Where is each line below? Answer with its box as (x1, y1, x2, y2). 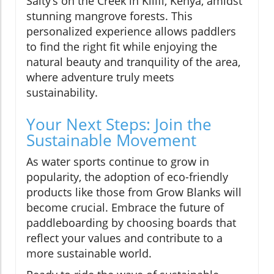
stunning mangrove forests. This (26, 9, 193, 24)
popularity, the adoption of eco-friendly (26, 169, 228, 185)
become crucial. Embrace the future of (26, 200, 224, 215)
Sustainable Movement (26, 129, 196, 152)
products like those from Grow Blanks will (26, 185, 242, 200)
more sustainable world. (26, 246, 152, 261)
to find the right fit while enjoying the (26, 39, 217, 54)
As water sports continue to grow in (26, 154, 209, 169)
